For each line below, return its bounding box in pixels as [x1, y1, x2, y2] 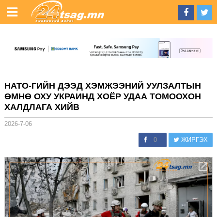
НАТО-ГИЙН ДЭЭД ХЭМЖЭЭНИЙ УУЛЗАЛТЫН [4, 80, 201, 91]
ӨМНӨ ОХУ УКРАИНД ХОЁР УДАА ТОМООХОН [4, 91, 201, 101]
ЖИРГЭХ [179, 136, 208, 143]
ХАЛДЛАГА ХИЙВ [4, 102, 79, 112]
